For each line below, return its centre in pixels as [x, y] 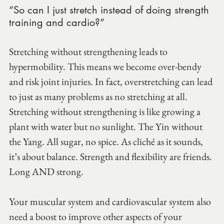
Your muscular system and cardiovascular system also [111, 201]
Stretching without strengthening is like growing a [106, 111]
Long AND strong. [46, 171]
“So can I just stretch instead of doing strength [110, 10]
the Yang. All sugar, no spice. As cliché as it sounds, [107, 141]
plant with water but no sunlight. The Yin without [107, 126]
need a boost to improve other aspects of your [96, 216]
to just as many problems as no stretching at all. [99, 96]
